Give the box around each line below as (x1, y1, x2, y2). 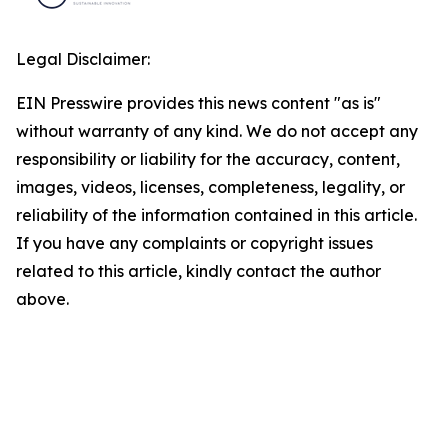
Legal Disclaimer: (16, 49, 150, 69)
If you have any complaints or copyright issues (16, 233, 373, 253)
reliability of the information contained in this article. (16, 205, 417, 225)
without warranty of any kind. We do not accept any (16, 121, 418, 141)
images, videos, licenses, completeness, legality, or (16, 177, 405, 197)
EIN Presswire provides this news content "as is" (16, 93, 381, 113)
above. (16, 289, 69, 309)
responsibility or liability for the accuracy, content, (16, 149, 400, 169)
